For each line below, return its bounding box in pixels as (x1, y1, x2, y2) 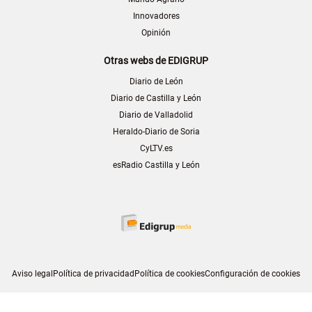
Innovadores (132, 11, 180, 22)
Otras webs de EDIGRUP (104, 55, 208, 67)
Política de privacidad (53, 268, 134, 279)
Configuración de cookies (205, 268, 300, 279)
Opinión (141, 28, 171, 38)
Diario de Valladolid (119, 110, 193, 120)
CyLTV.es (139, 143, 173, 154)
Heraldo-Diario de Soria (112, 127, 200, 137)
